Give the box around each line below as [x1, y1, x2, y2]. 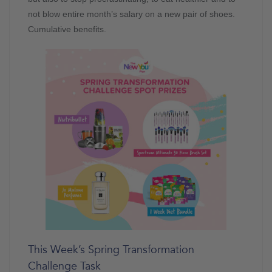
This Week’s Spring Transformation [28, 242, 194, 258]
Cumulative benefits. [28, 24, 109, 35]
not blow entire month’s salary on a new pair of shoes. [28, 9, 235, 19]
